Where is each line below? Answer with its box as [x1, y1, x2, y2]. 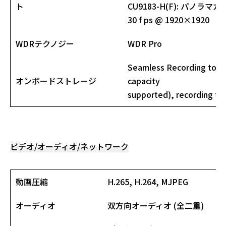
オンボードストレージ [16, 74, 96, 87]
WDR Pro [128, 37, 162, 49]
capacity [128, 74, 160, 87]
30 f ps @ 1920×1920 [128, 13, 209, 26]
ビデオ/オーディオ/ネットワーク [10, 140, 129, 152]
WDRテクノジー [16, 37, 74, 49]
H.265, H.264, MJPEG [107, 175, 188, 188]
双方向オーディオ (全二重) [107, 199, 204, 211]
